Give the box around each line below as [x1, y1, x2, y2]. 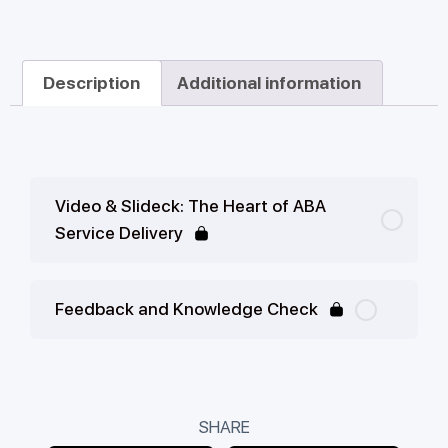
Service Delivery [55, 223, 183, 244]
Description [43, 72, 141, 93]
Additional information [177, 72, 362, 93]
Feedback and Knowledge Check [55, 299, 318, 320]
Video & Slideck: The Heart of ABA [55, 196, 326, 217]
